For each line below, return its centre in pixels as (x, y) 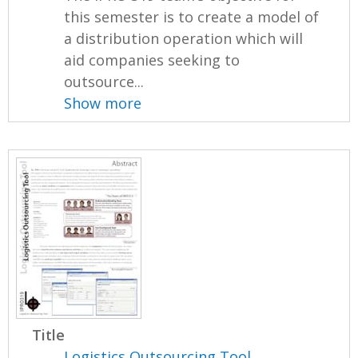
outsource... (104, 81)
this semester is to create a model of (192, 16)
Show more (103, 103)
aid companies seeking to (152, 60)
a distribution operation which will (184, 38)
